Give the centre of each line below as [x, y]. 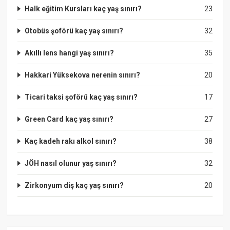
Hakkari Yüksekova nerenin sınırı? [83, 75]
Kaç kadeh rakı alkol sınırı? [71, 141]
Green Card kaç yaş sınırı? [69, 119]
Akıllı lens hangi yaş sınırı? [70, 53]
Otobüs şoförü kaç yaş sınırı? [74, 31]
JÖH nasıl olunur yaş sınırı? [71, 163]
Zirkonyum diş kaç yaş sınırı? [74, 185]
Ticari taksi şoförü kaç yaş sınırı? [81, 97]
